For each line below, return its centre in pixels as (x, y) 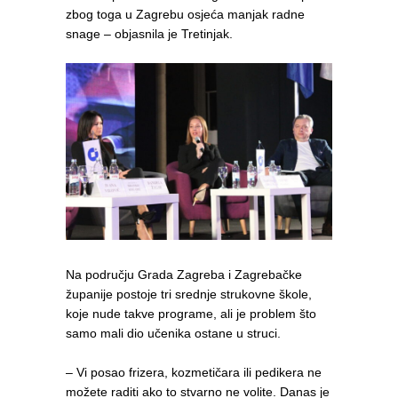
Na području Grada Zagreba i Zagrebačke (184, 275)
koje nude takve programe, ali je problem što (191, 314)
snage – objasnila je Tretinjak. (149, 33)
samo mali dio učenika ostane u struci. (173, 334)
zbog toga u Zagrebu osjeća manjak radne (185, 14)
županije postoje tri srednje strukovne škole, (189, 295)
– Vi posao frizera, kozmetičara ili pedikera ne (194, 373)
